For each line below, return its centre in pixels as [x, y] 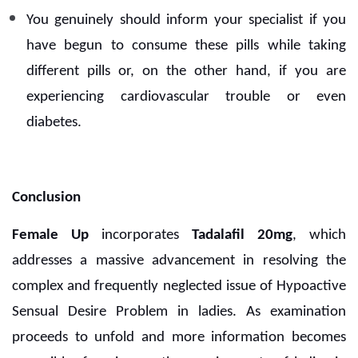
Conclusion [46, 198]
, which [319, 236]
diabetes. [54, 123]
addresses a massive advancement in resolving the [179, 261]
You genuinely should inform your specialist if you [186, 21]
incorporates [140, 236]
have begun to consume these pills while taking [186, 46]
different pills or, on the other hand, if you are [186, 72]
